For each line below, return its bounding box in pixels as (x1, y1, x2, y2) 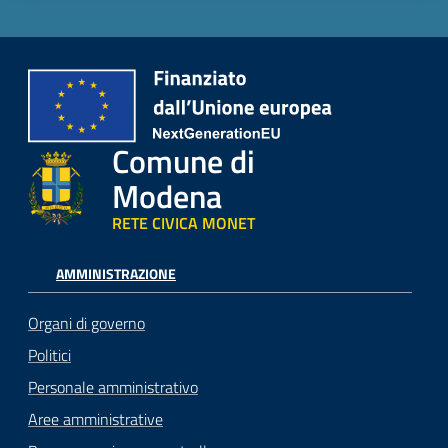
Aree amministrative (28, 407, 163, 432)
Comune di (112, 137, 256, 186)
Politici (28, 343, 71, 368)
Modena (112, 172, 223, 221)
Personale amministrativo (28, 375, 198, 400)
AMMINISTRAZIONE (56, 263, 176, 285)
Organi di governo (28, 311, 145, 336)
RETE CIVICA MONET (112, 211, 256, 236)
